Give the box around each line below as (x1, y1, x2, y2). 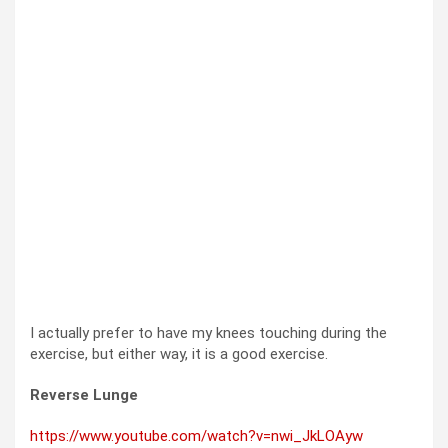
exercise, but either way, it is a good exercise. (30, 344, 328, 363)
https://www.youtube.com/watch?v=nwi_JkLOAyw (30, 426, 363, 445)
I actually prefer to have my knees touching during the (30, 323, 387, 342)
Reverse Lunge (30, 385, 138, 404)
